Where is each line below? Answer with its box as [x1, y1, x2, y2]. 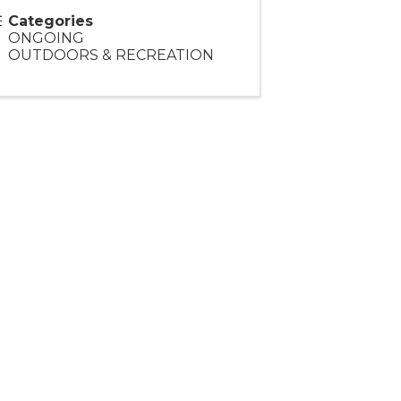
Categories [7, 13, 93, 30]
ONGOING [7, 30, 84, 47]
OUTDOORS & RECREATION [7, 47, 214, 64]
